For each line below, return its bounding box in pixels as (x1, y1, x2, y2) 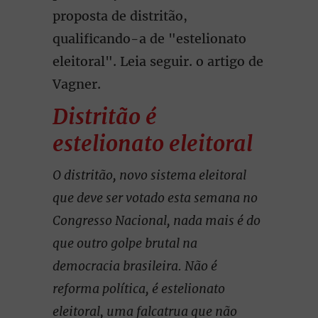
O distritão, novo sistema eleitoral (53, 167, 246, 183)
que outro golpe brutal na (53, 235, 197, 251)
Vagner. (53, 76, 104, 92)
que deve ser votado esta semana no (53, 190, 258, 206)
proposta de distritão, (53, 8, 187, 24)
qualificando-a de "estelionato (53, 31, 246, 47)
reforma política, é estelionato (53, 280, 225, 297)
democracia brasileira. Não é (53, 258, 217, 274)
